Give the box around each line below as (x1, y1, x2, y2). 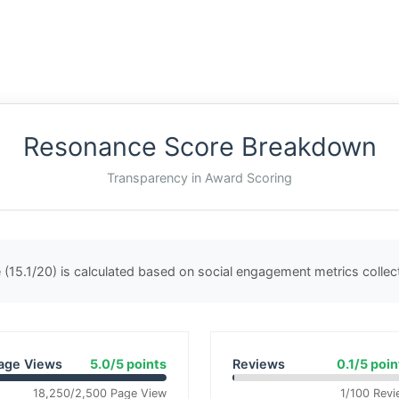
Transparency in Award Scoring (107, 170, 292, 185)
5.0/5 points (90, 356, 167, 371)
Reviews (232, 356, 285, 371)
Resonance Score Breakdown (22, 131, 377, 162)
